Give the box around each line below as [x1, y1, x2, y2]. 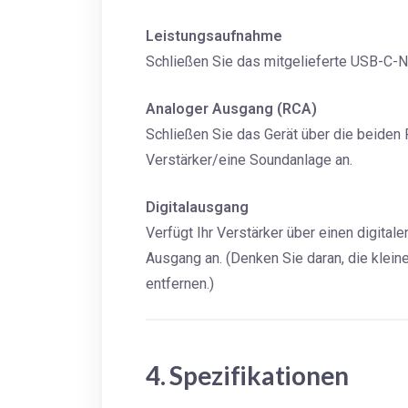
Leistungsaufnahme [146, 27, 282, 46]
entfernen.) [146, 275, 214, 293]
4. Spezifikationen [146, 360, 349, 392]
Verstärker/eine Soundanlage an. [146, 151, 352, 169]
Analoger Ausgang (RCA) [146, 100, 317, 118]
